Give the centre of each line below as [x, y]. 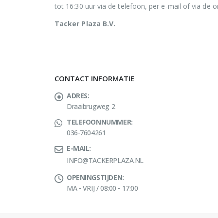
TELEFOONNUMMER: [100, 122]
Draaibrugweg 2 [91, 107]
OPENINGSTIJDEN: [95, 178]
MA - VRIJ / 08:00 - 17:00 [102, 188]
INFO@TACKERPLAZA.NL [105, 161]
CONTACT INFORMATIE [94, 79]
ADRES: [78, 96]
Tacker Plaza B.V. [85, 24]
